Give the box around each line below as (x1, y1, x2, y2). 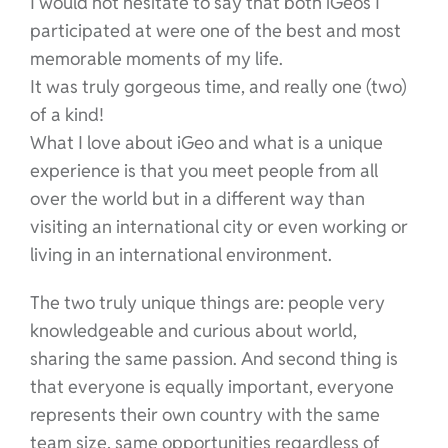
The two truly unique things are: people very (29, 290, 385, 314)
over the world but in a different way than (29, 186, 365, 210)
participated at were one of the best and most (29, 18, 401, 42)
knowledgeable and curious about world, (29, 318, 357, 342)
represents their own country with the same (29, 402, 380, 426)
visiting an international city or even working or (29, 214, 408, 238)
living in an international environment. (29, 242, 332, 266)
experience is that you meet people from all (29, 158, 378, 182)
